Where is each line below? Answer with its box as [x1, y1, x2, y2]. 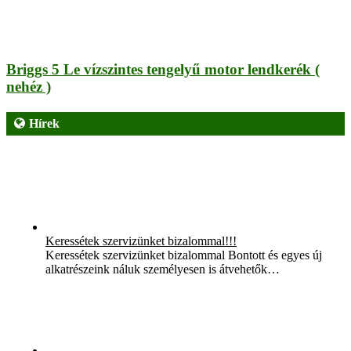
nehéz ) [6, 78, 51, 95]
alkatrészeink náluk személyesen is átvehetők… [45, 262, 280, 276]
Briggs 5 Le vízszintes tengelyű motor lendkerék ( [6, 61, 320, 78]
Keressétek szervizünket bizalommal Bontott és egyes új [45, 248, 322, 262]
